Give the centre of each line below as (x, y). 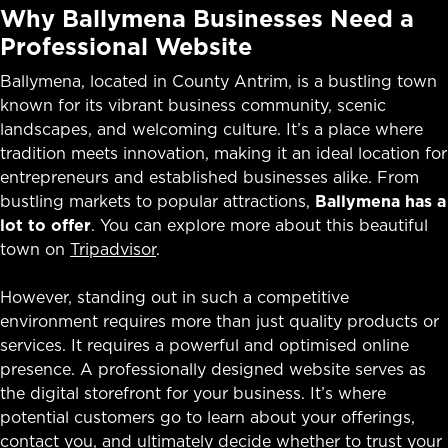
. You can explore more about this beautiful (259, 224)
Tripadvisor (113, 248)
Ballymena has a (380, 200)
